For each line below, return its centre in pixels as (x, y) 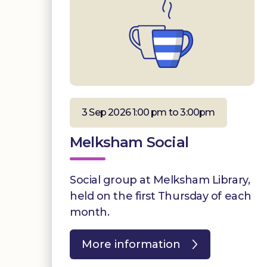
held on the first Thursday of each (161, 196)
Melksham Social (129, 142)
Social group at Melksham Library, (160, 180)
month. (90, 212)
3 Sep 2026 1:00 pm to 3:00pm (148, 112)
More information (131, 244)
